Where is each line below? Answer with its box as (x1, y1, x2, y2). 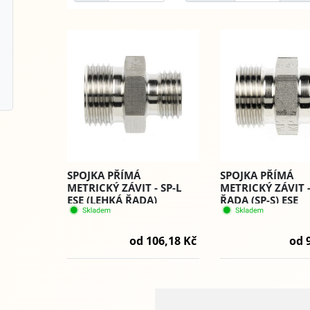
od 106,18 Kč (129, 233, 197, 249)
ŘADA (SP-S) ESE (220, 193, 299, 208)
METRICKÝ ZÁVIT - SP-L (67, 181, 181, 195)
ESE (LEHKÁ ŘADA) (67, 193, 157, 208)
